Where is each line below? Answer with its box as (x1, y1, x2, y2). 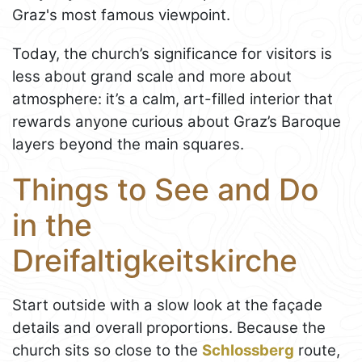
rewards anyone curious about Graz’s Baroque (12, 112, 341, 131)
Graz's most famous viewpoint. (12, 5, 230, 24)
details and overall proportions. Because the (12, 318, 326, 337)
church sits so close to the (12, 340, 202, 360)
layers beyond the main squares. (12, 134, 244, 154)
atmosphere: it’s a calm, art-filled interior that (12, 89, 333, 108)
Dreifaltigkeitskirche (12, 242, 297, 279)
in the (12, 206, 92, 243)
